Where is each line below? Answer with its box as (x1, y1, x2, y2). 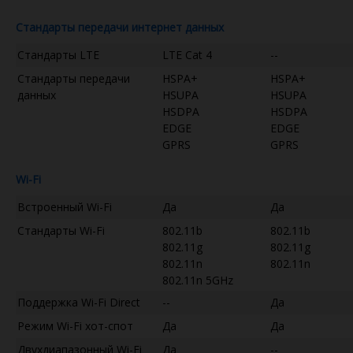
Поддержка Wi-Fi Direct (17, 294, 140, 310)
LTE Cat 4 (162, 46, 212, 62)
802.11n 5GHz (162, 272, 233, 288)
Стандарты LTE (17, 46, 99, 62)
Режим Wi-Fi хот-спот (17, 318, 133, 333)
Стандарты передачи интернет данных (16, 19, 224, 35)
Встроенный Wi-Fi (17, 199, 112, 214)
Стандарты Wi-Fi (17, 222, 105, 238)
